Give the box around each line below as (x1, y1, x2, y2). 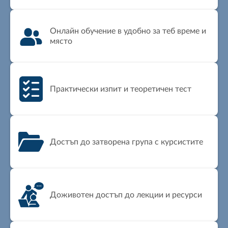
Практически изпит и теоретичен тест (50, 84, 191, 93)
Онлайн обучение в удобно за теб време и (50, 26, 206, 35)
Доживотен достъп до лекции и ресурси (50, 190, 202, 199)
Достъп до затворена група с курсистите (50, 137, 203, 146)
